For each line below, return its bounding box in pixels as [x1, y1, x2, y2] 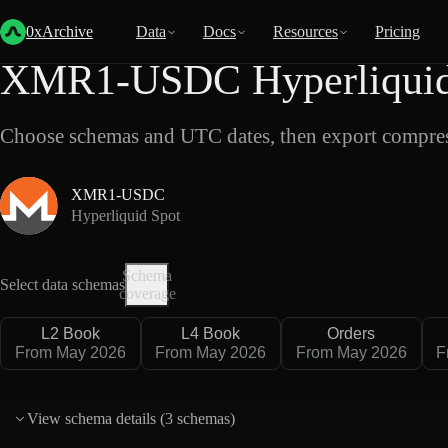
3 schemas [165, 410, 231, 428]
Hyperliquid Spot [70, 207, 180, 225]
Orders [327, 324, 376, 342]
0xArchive [26, 23, 93, 40]
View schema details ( [27, 410, 166, 428]
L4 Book [181, 324, 241, 342]
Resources [273, 23, 338, 40]
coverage [118, 284, 176, 302]
